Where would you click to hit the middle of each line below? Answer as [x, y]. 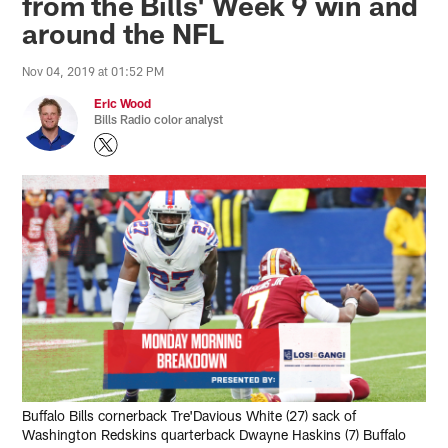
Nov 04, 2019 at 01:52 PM [93, 70]
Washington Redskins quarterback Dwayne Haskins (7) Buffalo [214, 434]
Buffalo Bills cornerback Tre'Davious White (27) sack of [189, 415]
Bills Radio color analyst [159, 118]
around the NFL [123, 32]
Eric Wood [123, 102]
